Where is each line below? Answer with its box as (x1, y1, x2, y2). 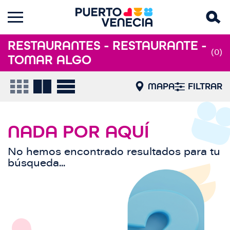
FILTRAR (188, 80, 222, 92)
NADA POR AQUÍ (8, 120, 149, 143)
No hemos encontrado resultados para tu (8, 147, 220, 158)
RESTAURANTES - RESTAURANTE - (8, 37, 206, 53)
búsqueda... (8, 158, 65, 169)
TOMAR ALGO (8, 52, 91, 68)
